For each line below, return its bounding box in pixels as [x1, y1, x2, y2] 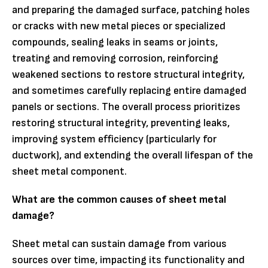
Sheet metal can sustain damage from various [12, 237, 227, 250]
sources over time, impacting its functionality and [12, 253, 245, 266]
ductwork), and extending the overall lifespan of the [12, 148, 253, 162]
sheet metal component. [12, 165, 127, 178]
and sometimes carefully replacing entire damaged [12, 84, 246, 97]
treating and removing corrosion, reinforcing [12, 51, 218, 65]
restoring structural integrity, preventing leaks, [12, 116, 230, 129]
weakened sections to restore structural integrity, [12, 68, 245, 81]
